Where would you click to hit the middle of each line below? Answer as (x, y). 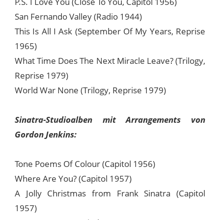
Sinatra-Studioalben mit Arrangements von (110, 119)
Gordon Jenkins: (46, 134)
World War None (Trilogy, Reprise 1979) (90, 90)
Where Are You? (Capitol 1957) (73, 178)
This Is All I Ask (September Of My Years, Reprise (110, 31)
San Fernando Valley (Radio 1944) (78, 16)
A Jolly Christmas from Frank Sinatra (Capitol (110, 193)
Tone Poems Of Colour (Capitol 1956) (85, 164)
